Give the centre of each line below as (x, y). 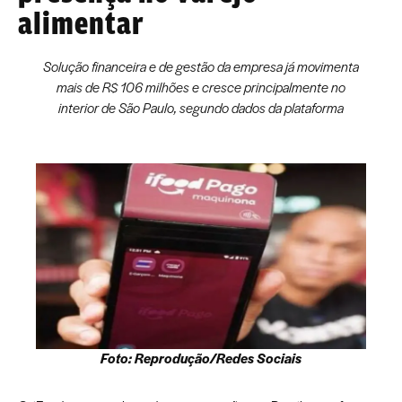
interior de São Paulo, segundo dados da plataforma (201, 108)
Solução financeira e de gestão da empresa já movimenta (201, 67)
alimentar (81, 23)
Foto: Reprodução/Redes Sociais (201, 358)
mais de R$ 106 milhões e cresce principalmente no (201, 87)
